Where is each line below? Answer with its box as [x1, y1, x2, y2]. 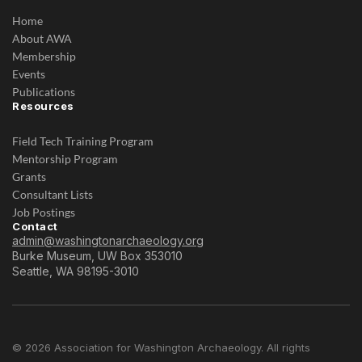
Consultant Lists [12, 187, 93, 201]
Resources [12, 99, 74, 112]
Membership [12, 49, 76, 63]
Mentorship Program [12, 152, 118, 166]
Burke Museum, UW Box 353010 [12, 249, 183, 263]
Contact [12, 220, 58, 233]
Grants [12, 170, 46, 183]
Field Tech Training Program [12, 134, 154, 148]
